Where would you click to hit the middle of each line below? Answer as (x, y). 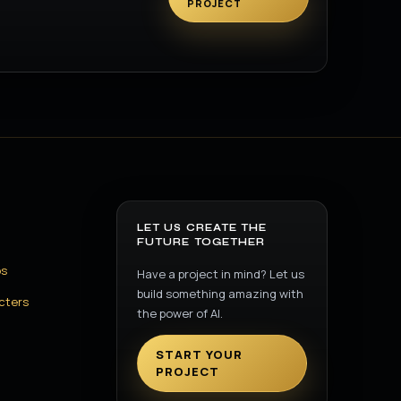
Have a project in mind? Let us (220, 274)
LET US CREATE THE (202, 228)
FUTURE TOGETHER (201, 242)
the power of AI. (179, 313)
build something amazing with (220, 294)
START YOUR (199, 354)
